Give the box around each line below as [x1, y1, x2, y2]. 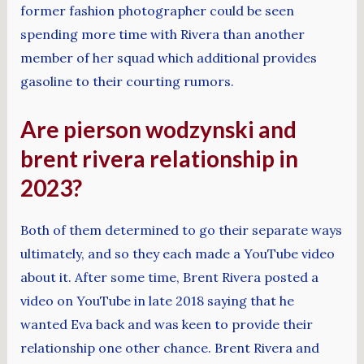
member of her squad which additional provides [19, 50, 317, 67]
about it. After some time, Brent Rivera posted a [19, 268, 318, 285]
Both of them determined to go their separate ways [19, 221, 342, 238]
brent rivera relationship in [19, 144, 298, 172]
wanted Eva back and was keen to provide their [19, 315, 313, 332]
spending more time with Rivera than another [19, 26, 305, 43]
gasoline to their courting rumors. [19, 73, 234, 90]
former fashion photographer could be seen [19, 2, 294, 19]
